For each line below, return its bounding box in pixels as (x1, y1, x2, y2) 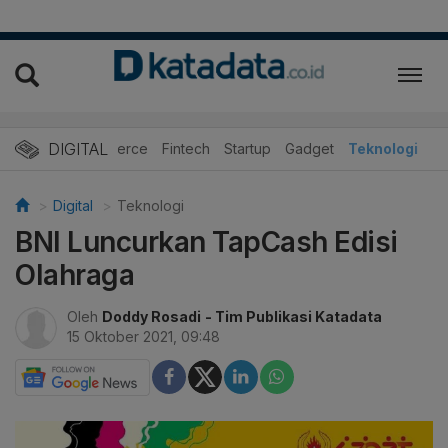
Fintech (162, 139, 210, 157)
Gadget (285, 139, 334, 157)
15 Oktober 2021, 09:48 (67, 327, 220, 345)
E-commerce (64, 139, 148, 157)
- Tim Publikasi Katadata (205, 307, 382, 325)
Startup (224, 139, 271, 157)
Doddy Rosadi (102, 307, 201, 325)
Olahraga (15, 257, 134, 292)
